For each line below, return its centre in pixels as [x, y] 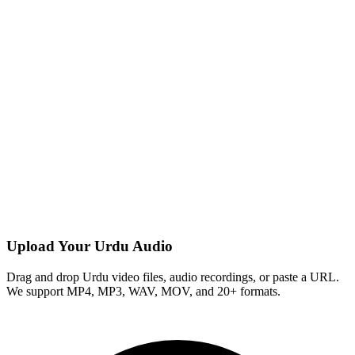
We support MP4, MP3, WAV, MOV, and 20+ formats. [143, 291]
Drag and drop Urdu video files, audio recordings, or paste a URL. [173, 277]
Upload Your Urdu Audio [90, 246]
